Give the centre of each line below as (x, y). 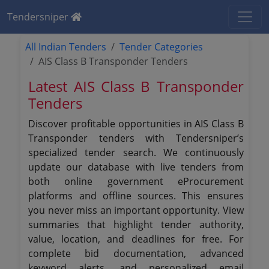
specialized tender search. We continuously (136, 153)
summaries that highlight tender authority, (136, 225)
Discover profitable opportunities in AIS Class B (136, 124)
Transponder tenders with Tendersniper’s (136, 138)
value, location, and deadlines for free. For (136, 239)
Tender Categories (162, 47)
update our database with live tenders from (136, 167)
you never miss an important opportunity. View (136, 210)
